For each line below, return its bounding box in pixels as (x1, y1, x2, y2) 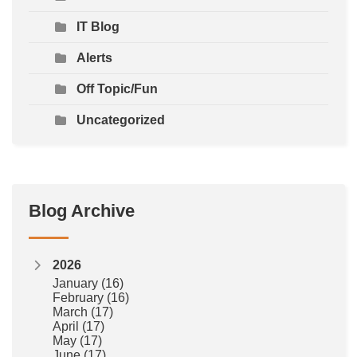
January (53, 277, 101, 291)
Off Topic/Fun (76, 82, 158, 96)
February (53, 291, 107, 305)
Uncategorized (76, 113, 165, 127)
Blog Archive (29, 201, 135, 222)
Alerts (76, 51, 112, 65)
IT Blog (76, 20, 120, 34)
